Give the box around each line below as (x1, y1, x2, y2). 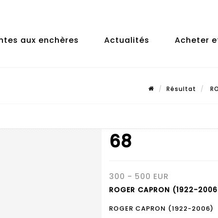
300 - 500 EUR (109, 171, 169, 182)
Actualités (104, 35, 149, 46)
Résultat (166, 85, 196, 93)
